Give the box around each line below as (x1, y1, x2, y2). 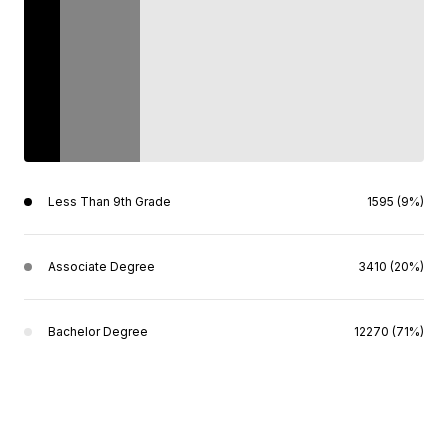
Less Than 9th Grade (48, 194, 171, 209)
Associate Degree (48, 259, 155, 274)
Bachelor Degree (48, 324, 148, 339)
